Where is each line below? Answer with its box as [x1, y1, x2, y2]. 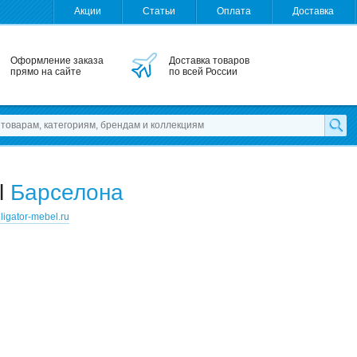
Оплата [217, 6, 251, 17]
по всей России [169, 66, 237, 77]
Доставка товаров [169, 55, 249, 66]
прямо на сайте [10, 66, 81, 77]
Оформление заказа [10, 55, 104, 66]
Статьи [143, 6, 175, 17]
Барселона [10, 180, 124, 205]
